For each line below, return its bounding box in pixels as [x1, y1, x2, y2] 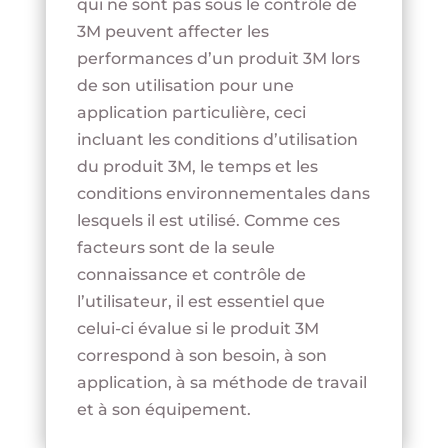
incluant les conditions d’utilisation [76, 130, 358, 150]
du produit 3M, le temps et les [76, 157, 318, 177]
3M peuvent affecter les [76, 22, 269, 42]
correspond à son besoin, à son [76, 346, 327, 366]
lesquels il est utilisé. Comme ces [76, 211, 340, 231]
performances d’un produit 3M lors [76, 49, 360, 69]
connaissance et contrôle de [76, 265, 306, 285]
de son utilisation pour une [76, 76, 294, 96]
